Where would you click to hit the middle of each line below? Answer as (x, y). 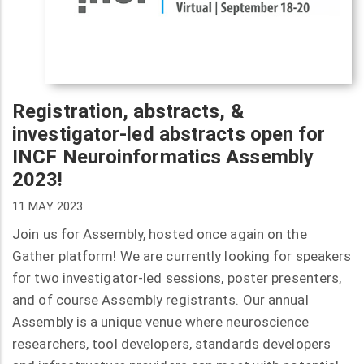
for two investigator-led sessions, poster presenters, (177, 278)
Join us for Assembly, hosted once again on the (160, 234)
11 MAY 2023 (48, 206)
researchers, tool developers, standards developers (172, 344)
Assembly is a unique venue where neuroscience (161, 322)
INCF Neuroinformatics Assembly (163, 156)
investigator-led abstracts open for (169, 134)
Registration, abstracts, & (128, 111)
